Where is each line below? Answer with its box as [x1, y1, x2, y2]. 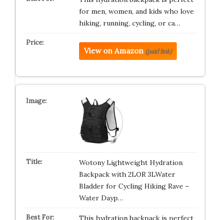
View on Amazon [83, 46, 143, 55]
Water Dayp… [79, 193, 123, 202]
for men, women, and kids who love [79, 7, 194, 16]
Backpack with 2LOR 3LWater [79, 170, 175, 179]
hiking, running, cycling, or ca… [79, 19, 180, 27]
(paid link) [145, 48, 172, 55]
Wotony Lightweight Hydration [79, 158, 183, 167]
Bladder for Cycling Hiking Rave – [79, 182, 189, 191]
